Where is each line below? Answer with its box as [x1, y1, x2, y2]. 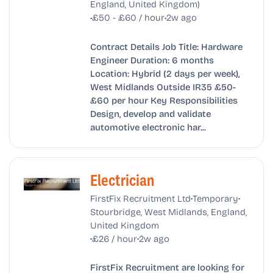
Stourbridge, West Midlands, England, [90, 204, 247, 218]
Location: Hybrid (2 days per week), [90, 66, 239, 80]
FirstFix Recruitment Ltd [90, 191, 191, 205]
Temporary [192, 191, 238, 205]
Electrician [90, 171, 154, 190]
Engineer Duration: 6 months [90, 52, 214, 66]
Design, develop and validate [90, 106, 211, 120]
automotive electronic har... [90, 119, 206, 133]
